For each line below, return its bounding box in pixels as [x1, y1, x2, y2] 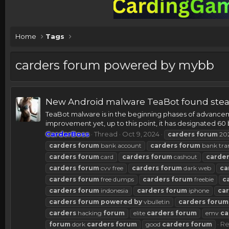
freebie [193, 175, 214, 184]
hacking [76, 209, 103, 217]
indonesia [99, 187, 128, 195]
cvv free [99, 164, 123, 172]
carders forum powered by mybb [15, 58, 214, 73]
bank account [99, 142, 142, 150]
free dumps [99, 175, 134, 184]
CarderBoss [45, 130, 89, 139]
